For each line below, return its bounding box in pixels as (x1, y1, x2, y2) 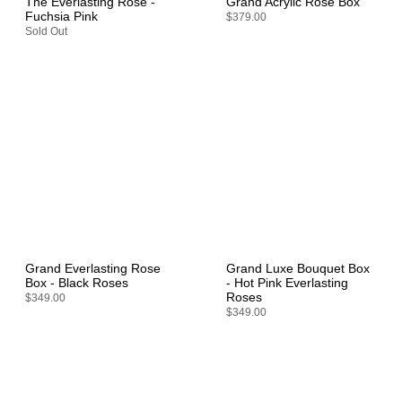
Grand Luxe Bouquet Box (226, 262, 370, 276)
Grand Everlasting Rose (25, 262, 161, 276)
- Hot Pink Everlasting (226, 276, 348, 291)
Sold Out (25, 24, 67, 38)
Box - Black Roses (25, 276, 128, 291)
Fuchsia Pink (25, 9, 98, 23)
